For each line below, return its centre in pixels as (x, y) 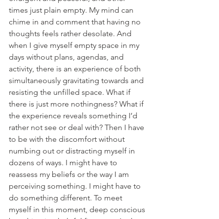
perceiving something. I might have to (76, 186)
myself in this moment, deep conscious (78, 209)
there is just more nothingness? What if (77, 104)
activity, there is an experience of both (76, 68)
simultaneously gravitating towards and (77, 80)
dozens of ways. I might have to (64, 162)
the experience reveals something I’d (74, 115)
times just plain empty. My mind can (72, 10)
